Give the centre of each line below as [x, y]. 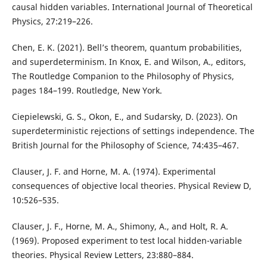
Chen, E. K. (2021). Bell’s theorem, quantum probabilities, [127, 47]
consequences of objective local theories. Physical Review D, [131, 185]
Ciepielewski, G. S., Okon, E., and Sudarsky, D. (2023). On [125, 116]
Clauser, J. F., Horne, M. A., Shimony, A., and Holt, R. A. [120, 226]
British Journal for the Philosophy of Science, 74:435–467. [125, 145]
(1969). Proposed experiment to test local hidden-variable [127, 240]
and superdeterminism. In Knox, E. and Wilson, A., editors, [129, 61]
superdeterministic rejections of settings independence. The [133, 131]
